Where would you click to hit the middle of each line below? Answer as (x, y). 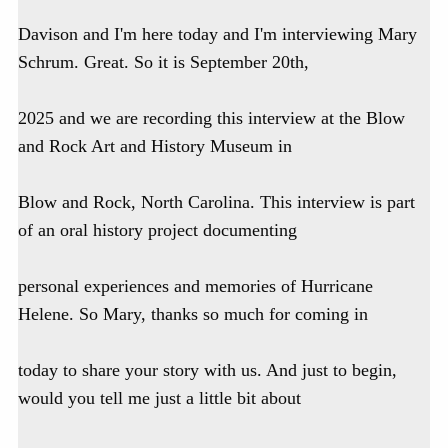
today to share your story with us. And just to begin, (207, 370)
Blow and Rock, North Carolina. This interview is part (216, 202)
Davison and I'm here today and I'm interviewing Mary (217, 34)
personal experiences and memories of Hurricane (195, 286)
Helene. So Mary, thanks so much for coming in (193, 314)
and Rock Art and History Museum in (155, 146)
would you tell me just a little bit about (159, 398)
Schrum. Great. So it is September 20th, (163, 62)
